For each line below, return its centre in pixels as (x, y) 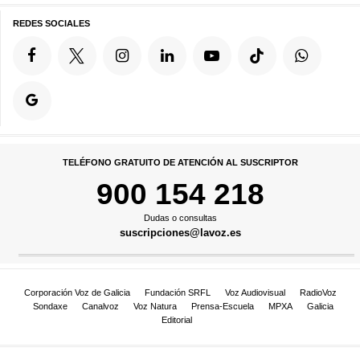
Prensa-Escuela (222, 306)
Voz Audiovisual (255, 292)
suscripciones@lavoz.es (180, 232)
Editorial (177, 319)
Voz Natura (155, 306)
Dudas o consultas (180, 217)
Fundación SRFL (177, 292)
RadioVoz (318, 292)
